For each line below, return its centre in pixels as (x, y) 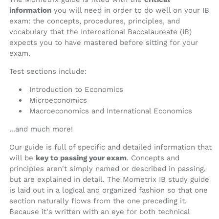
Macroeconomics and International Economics (111, 111)
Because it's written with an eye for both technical (99, 212)
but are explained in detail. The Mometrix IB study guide (109, 180)
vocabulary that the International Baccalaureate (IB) (100, 32)
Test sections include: (48, 72)
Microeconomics (58, 100)
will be (22, 158)
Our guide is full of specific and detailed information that (110, 147)
